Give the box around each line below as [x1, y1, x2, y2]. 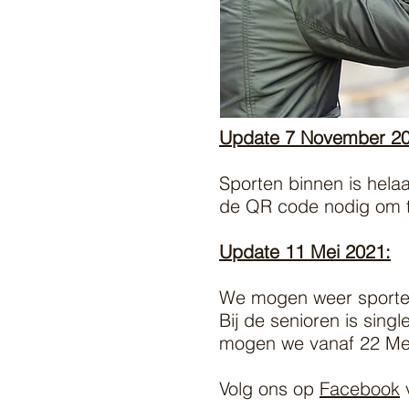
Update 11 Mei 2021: [219, 240, 391, 263]
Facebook [320, 377, 400, 400]
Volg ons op [219, 377, 320, 400]
